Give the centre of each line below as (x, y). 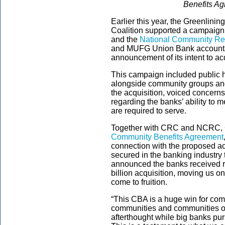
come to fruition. (140, 182)
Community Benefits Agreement (167, 137)
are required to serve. (150, 111)
